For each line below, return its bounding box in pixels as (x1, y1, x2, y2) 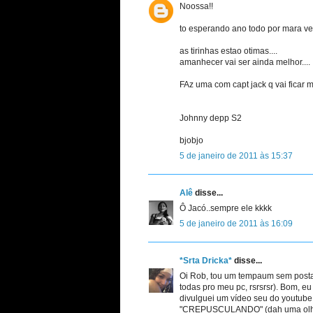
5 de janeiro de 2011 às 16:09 (180, 218, 293, 228)
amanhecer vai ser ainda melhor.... (180, 57, 310, 67)
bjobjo (180, 135, 203, 145)
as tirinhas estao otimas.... (180, 45, 277, 56)
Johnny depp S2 (180, 112, 242, 123)
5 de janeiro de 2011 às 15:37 (180, 150, 293, 161)
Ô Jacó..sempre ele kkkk (180, 203, 272, 213)
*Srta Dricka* (180, 255, 232, 265)
